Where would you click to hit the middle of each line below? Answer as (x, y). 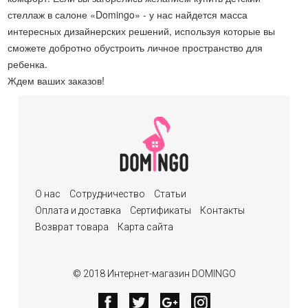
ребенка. (28, 64)
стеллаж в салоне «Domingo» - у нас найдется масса (128, 14)
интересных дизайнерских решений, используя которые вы (142, 31)
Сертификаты (161, 210)
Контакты (223, 210)
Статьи (170, 194)
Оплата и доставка (78, 210)
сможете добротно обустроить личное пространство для (135, 47)
